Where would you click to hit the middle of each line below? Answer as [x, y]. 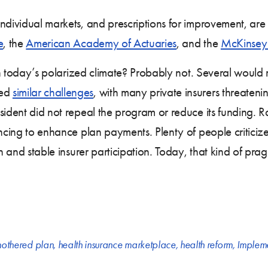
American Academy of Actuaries [101, 43]
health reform [206, 244]
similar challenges [53, 92]
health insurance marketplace [117, 244]
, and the [199, 43]
